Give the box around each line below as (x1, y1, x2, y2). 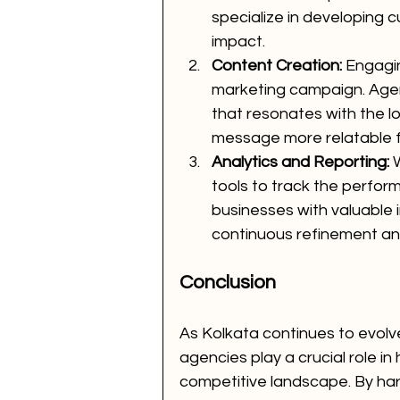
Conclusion (179, 272, 276, 294)
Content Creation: (212, 57, 342, 75)
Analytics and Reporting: (212, 154, 389, 171)
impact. (212, 33, 265, 51)
